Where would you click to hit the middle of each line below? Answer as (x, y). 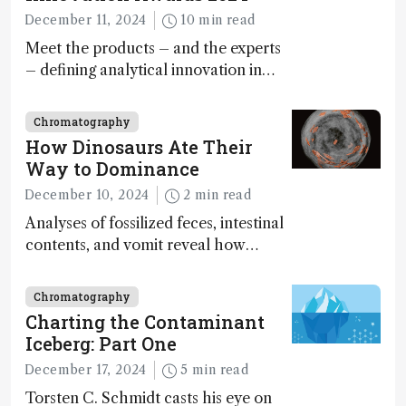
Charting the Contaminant (145, 322)
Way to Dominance (112, 168)
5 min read (221, 370)
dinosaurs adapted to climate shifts (146, 267)
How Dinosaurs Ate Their (139, 146)
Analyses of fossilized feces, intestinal (155, 223)
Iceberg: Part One (101, 344)
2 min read (223, 195)
